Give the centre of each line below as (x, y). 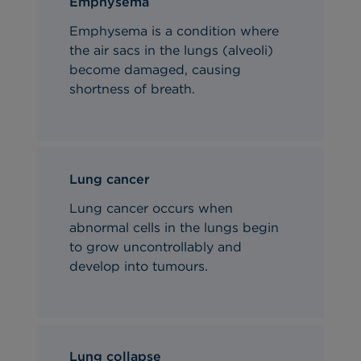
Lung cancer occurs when (151, 208)
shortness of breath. (133, 89)
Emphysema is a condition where (174, 31)
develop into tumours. (139, 266)
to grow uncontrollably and (156, 247)
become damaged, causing (156, 69)
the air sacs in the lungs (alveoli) (172, 50)
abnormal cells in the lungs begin (174, 227)
